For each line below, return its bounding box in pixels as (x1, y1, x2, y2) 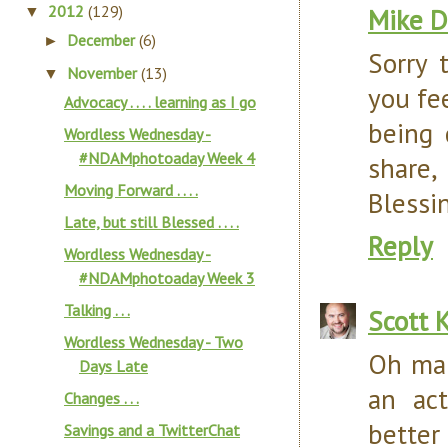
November (67, 63, 142, 83)
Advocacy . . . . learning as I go (63, 92, 256, 112)
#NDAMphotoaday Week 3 (78, 268, 255, 288)
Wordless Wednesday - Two (63, 332, 243, 352)
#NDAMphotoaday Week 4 (78, 148, 255, 168)
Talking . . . (63, 300, 130, 320)
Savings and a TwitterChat (63, 420, 240, 440)
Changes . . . (63, 388, 139, 408)
